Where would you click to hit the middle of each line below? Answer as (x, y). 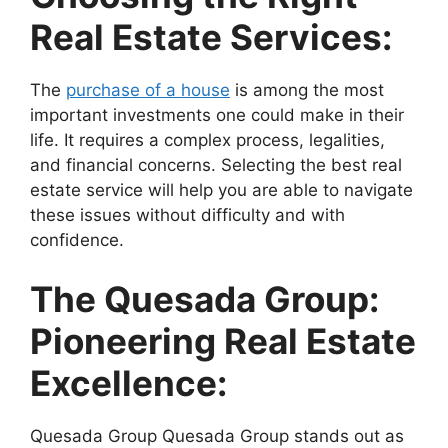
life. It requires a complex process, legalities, (207, 139)
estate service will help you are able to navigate (221, 189)
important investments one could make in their (217, 114)
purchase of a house (148, 89)
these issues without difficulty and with (187, 214)
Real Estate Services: (211, 36)
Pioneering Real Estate (223, 341)
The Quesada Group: (204, 299)
